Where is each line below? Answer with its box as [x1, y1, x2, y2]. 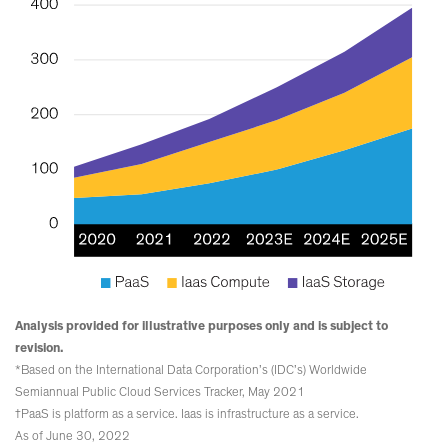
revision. [15, 342, 66, 356]
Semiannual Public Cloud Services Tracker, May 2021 [15, 386, 305, 400]
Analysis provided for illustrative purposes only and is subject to [15, 320, 388, 334]
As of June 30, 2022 [15, 430, 130, 444]
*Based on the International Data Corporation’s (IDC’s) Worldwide [15, 364, 367, 378]
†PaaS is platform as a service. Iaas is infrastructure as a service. [15, 408, 365, 422]
